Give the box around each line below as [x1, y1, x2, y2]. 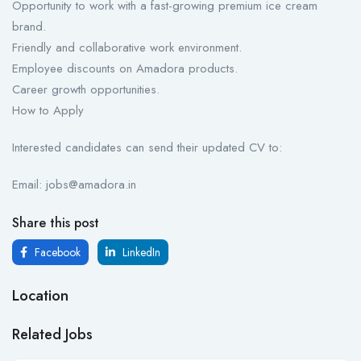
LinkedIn [119, 244, 160, 261]
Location [12, 284, 68, 307]
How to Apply [12, 102, 84, 120]
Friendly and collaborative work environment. [12, 39, 242, 57]
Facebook [31, 244, 81, 261]
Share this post [12, 214, 99, 233]
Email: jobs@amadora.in [12, 176, 136, 194]
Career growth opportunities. [12, 81, 160, 99]
